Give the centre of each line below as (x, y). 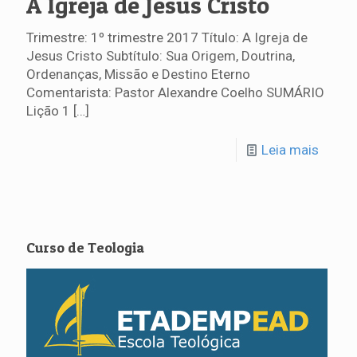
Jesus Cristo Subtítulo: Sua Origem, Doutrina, (161, 56)
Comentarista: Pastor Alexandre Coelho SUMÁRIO (175, 92)
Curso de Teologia (85, 247)
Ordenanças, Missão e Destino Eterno (138, 74)
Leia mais (290, 150)
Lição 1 (48, 111)
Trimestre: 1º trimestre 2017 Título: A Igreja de (167, 37)
